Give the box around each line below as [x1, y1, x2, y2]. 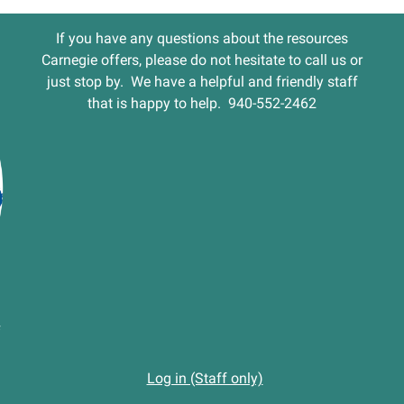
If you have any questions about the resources [56, 30, 348, 48]
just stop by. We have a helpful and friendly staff [46, 73, 358, 91]
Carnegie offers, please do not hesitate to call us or [41, 51, 363, 69]
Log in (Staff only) [146, 370, 263, 388]
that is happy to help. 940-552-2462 [87, 95, 317, 113]
